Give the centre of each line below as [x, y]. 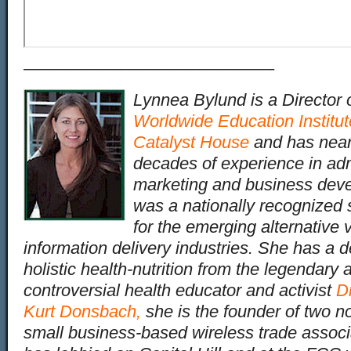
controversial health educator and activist [180, 290]
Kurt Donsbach [80, 311]
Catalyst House [191, 142]
